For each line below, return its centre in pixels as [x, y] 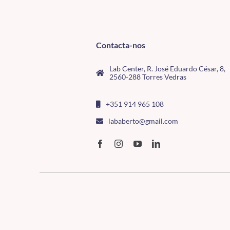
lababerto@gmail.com [143, 121]
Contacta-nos [120, 45]
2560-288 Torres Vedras [148, 76]
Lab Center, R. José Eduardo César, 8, [167, 68]
